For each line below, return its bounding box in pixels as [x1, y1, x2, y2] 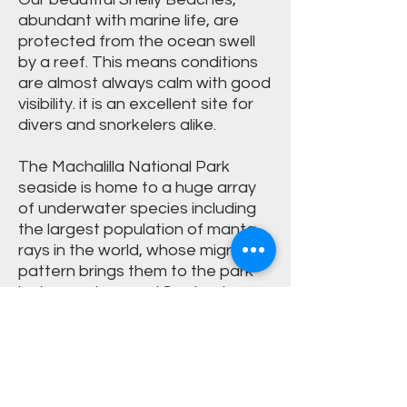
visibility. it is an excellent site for [18, 95, 253, 113]
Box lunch [18, 388, 90, 405]
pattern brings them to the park [18, 263, 253, 280]
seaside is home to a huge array [18, 179, 256, 196]
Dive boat [18, 346, 91, 363]
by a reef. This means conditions [18, 54, 258, 71]
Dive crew [18, 367, 92, 384]
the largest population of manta [18, 221, 256, 238]
